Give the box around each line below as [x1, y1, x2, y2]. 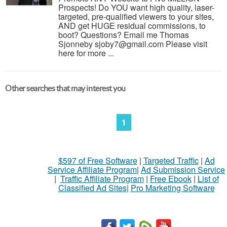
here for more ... [58, 47, 114, 59]
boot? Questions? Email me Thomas [58, 29, 189, 41]
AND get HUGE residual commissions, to [58, 20, 206, 31]
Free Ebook [149, 173, 192, 184]
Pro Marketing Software [130, 182, 215, 194]
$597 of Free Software [58, 155, 137, 166]
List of [197, 173, 219, 184]
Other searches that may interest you [5, 84, 126, 93]
